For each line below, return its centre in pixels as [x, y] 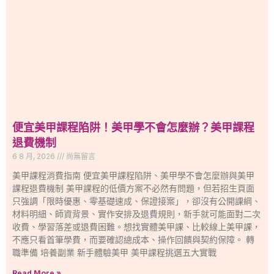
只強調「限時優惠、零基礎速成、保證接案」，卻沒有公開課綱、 [136, 201]
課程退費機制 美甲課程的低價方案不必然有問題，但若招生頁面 [133, 188]
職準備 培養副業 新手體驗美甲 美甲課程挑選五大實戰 [114, 252]
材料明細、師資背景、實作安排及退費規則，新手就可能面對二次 [136, 213]
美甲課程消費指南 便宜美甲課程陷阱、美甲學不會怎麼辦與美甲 [133, 175]
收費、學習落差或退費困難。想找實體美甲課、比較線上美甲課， [136, 226]
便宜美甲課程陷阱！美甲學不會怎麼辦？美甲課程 [133, 128]
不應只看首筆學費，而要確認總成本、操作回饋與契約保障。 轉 [133, 239]
